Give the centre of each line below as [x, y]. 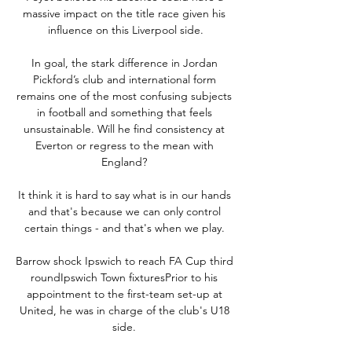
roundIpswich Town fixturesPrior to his [124, 277]
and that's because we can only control [124, 211]
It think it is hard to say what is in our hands [124, 194]
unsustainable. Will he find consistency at [124, 128]
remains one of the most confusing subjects [124, 95]
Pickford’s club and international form [124, 79]
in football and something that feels [124, 112]
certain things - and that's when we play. [126, 227]
